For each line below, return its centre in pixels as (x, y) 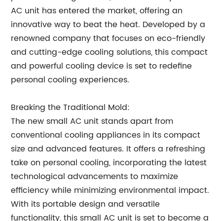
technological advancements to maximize (95, 177)
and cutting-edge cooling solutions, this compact (110, 52)
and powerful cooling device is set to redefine (102, 66)
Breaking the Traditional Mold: (71, 108)
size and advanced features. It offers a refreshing (108, 149)
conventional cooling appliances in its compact (106, 135)
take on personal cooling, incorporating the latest (109, 163)
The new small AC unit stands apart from (92, 121)
